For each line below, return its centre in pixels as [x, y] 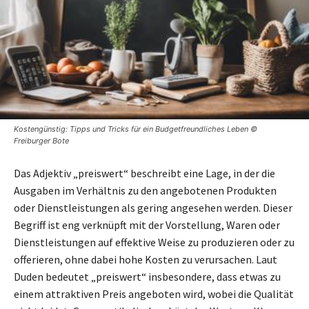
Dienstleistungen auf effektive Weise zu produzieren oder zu [154, 242]
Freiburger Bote [41, 140]
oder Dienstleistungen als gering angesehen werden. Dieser [153, 207]
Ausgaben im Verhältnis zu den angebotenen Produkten [145, 190]
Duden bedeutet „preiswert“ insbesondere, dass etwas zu [147, 276]
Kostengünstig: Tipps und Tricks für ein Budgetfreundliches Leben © [136, 129]
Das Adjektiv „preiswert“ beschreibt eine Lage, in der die [144, 173]
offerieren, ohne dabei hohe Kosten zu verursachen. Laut [146, 259]
